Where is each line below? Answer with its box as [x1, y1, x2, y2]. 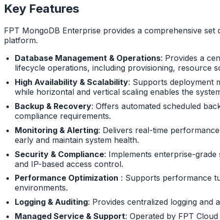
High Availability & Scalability [14, 77, 128, 87]
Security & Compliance [14, 149, 104, 159]
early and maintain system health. [14, 135, 139, 145]
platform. [4, 35, 38, 45]
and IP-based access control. [14, 159, 123, 169]
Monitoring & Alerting [14, 125, 98, 135]
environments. [14, 183, 68, 193]
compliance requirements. [14, 110, 111, 121]
